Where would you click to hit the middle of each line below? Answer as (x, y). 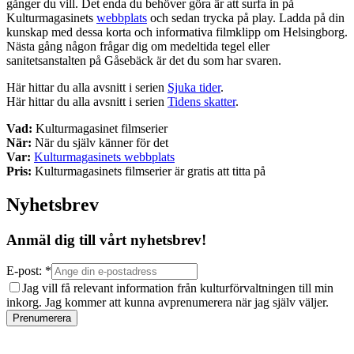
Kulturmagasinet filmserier (100, 128)
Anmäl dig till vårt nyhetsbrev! (106, 239)
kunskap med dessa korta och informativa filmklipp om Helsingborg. (177, 32)
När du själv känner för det (100, 142)
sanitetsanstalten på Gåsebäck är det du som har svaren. (144, 60)
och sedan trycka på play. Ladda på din (246, 17)
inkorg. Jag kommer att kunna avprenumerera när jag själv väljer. (168, 303)
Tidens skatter (201, 101)
